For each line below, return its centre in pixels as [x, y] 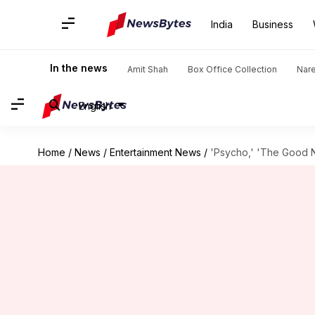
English [95, 105]
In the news [79, 68]
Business [273, 24]
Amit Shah [148, 69]
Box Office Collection [232, 69]
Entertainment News [155, 152]
